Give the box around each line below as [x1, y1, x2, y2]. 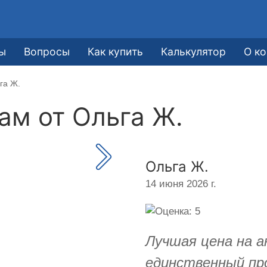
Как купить [88, 45, 144, 58]
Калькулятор [161, 45, 226, 58]
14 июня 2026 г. [145, 178, 216, 190]
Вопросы [24, 45, 70, 58]
